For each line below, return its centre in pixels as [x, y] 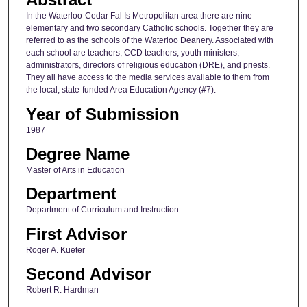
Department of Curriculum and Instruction [102, 210]
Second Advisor [88, 274]
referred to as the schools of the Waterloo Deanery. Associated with [149, 41]
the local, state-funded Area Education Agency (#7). [121, 90]
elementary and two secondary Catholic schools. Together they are [149, 28]
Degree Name [77, 153]
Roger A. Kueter [55, 250]
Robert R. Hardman [62, 290]
